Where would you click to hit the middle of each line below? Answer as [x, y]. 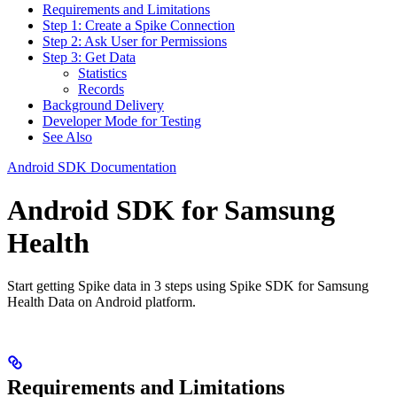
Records [101, 89]
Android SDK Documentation [92, 167]
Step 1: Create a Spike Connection [139, 25]
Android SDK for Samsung [171, 210]
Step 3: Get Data [89, 57]
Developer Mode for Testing [122, 121]
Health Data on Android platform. [101, 302]
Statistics [102, 73]
